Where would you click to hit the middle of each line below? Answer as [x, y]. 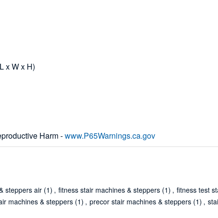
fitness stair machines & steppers [109, 190]
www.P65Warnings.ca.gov [110, 136]
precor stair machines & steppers [141, 202]
